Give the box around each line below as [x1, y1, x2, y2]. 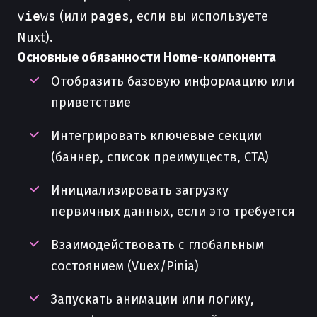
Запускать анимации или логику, [51, 292, 254, 307]
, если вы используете [129, 8, 268, 24]
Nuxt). [17, 30, 53, 45]
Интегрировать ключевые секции [51, 128, 262, 144]
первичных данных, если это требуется [51, 204, 295, 219]
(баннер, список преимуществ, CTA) [51, 149, 269, 165]
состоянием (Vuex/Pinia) [51, 258, 199, 274]
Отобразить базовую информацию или [51, 74, 294, 89]
